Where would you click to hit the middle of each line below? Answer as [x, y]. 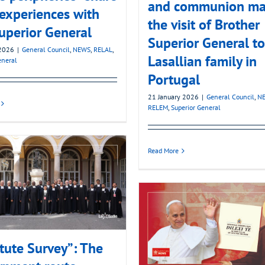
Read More [163, 151]
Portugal [174, 80]
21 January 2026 [173, 97]
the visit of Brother [204, 25]
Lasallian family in [202, 62]
